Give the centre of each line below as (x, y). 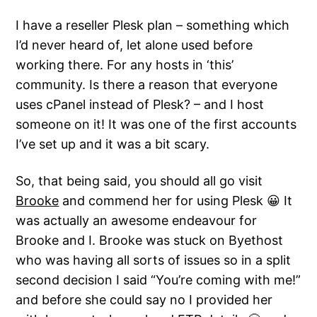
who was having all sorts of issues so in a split (154, 260)
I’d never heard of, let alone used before (134, 45)
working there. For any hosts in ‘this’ (125, 65)
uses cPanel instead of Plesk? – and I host (140, 105)
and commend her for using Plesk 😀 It (176, 201)
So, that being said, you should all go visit (139, 181)
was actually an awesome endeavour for (137, 221)
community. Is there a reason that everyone (147, 85)
